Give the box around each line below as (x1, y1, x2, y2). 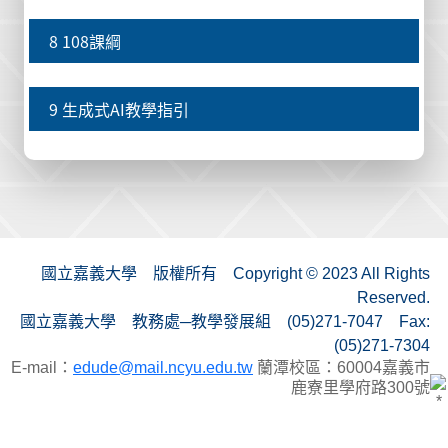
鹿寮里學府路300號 (291, 379, 430, 396)
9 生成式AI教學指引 (49, 97, 189, 121)
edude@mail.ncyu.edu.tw (73, 359, 253, 376)
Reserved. (357, 289, 430, 306)
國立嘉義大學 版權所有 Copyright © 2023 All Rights (41, 265, 430, 282)
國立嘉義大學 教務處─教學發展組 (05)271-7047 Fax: (20, 313, 430, 330)
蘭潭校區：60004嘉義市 (253, 359, 430, 376)
